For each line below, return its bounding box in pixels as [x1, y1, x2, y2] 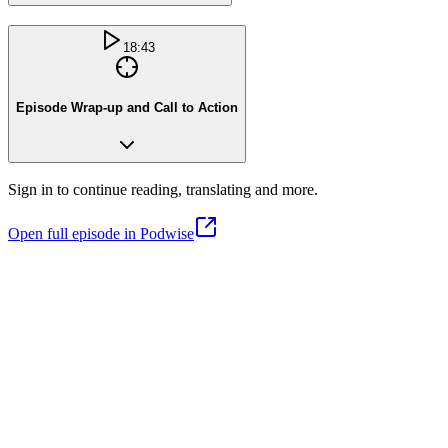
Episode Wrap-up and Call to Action [16, 99, 238, 115]
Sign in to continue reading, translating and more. [8, 181, 318, 199]
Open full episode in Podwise [8, 225, 194, 243]
